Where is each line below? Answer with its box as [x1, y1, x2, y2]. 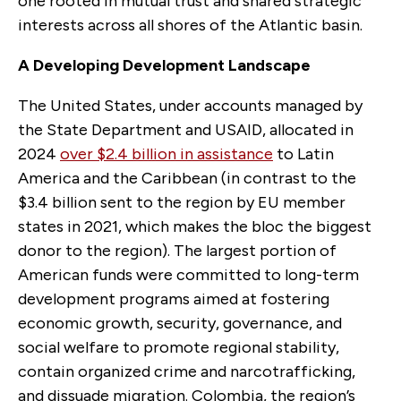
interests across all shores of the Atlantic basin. [18, 14, 366, 35]
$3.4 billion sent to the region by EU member [18, 192, 346, 212]
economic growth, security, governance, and [18, 312, 342, 333]
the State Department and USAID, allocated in [18, 119, 354, 140]
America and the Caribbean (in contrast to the [18, 167, 356, 188]
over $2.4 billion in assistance [60, 143, 273, 164]
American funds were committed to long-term [18, 264, 359, 285]
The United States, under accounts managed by [18, 95, 363, 115]
